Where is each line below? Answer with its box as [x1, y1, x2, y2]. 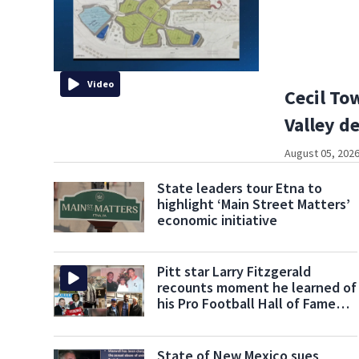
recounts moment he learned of [157, 278, 357, 297]
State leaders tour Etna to [157, 178, 323, 197]
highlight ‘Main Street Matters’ [157, 194, 351, 213]
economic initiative [157, 210, 278, 229]
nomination [157, 310, 229, 329]
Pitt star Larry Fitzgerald [157, 262, 312, 281]
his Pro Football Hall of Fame [157, 294, 337, 313]
